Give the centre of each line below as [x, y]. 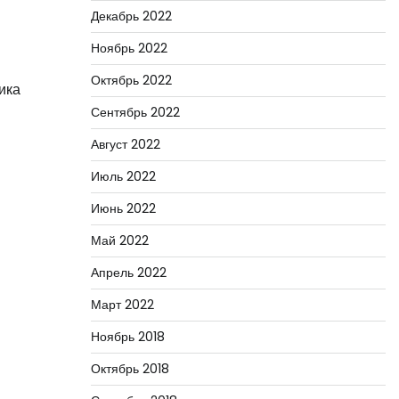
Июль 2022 [123, 176]
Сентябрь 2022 [135, 112]
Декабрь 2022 [131, 16]
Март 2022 [122, 305]
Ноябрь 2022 [129, 48]
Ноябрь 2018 [127, 337]
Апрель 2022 [128, 273]
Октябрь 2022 [131, 80]
